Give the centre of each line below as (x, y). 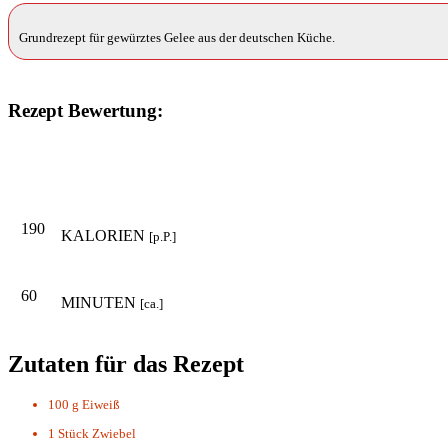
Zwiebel (114, 434)
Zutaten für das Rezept (126, 363)
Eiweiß (101, 405)
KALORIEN (105, 235)
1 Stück (68, 434)
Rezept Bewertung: (85, 110)
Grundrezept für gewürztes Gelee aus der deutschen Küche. (177, 37)
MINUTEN (100, 302)
